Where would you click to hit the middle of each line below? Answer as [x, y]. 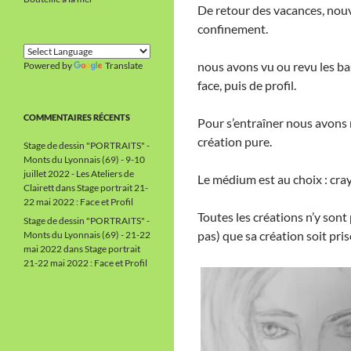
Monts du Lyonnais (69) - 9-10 [84, 159]
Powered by [49, 65]
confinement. [233, 29]
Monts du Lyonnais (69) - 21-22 [87, 235]
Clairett [39, 188]
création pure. [235, 141]
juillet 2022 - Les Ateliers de [79, 174]
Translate [124, 65]
